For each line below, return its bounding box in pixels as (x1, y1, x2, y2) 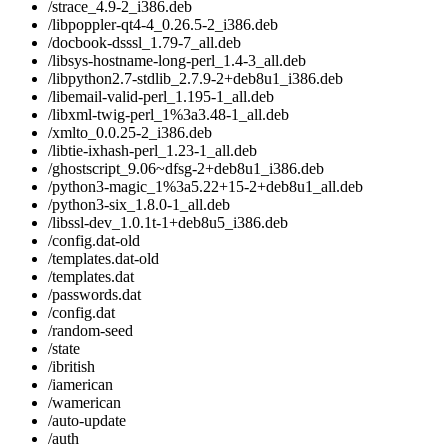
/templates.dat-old (48, 250, 159, 268)
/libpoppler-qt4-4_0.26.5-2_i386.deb (48, 16, 278, 34)
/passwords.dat (48, 286, 141, 304)
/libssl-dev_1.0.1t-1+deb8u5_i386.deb (48, 214, 288, 232)
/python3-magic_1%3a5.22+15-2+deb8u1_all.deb (48, 178, 363, 196)
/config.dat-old (48, 232, 140, 250)
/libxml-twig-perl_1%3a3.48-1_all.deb (48, 106, 289, 124)
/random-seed (48, 322, 133, 340)
